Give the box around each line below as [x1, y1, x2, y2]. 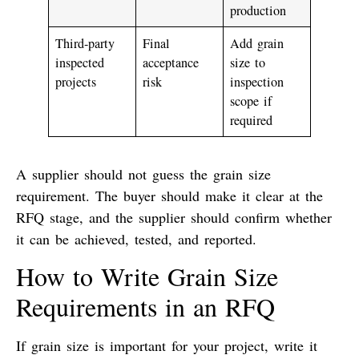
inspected [55, 53, 105, 71]
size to [230, 53, 266, 71]
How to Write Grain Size [16, 258, 278, 293]
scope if [230, 91, 272, 110]
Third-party [55, 34, 115, 52]
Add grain [230, 34, 284, 52]
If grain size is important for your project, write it [16, 335, 317, 355]
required [230, 111, 273, 129]
